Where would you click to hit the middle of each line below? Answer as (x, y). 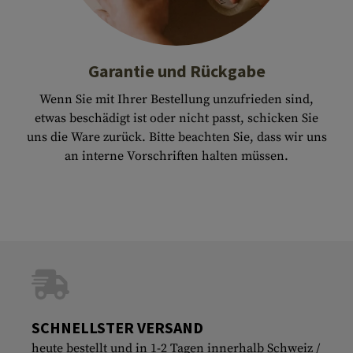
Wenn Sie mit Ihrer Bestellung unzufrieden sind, (176, 99)
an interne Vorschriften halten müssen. (176, 156)
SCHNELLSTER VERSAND (117, 327)
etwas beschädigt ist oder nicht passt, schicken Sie (176, 118)
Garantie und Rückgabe (176, 71)
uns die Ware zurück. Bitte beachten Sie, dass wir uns (176, 137)
